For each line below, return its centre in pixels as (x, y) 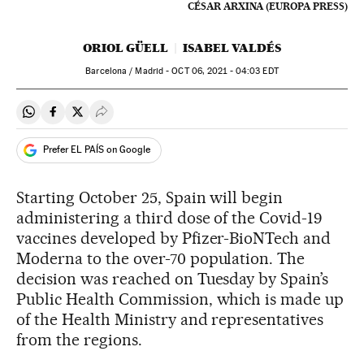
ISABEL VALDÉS (232, 48)
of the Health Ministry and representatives (170, 319)
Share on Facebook (106, 119)
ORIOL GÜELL (126, 48)
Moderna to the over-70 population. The (161, 258)
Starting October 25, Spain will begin (150, 197)
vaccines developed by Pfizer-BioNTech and (174, 238)
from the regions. (79, 339)
